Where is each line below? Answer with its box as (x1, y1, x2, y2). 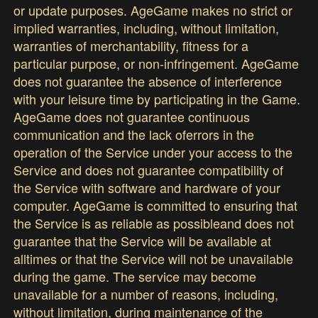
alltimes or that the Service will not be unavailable (13, 248, 294, 268)
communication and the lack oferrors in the (13, 124, 255, 143)
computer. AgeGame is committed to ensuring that (13, 195, 298, 214)
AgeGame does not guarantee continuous (13, 106, 251, 126)
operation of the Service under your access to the (13, 142, 293, 161)
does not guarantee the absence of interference (13, 71, 283, 90)
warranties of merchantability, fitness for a (13, 35, 249, 55)
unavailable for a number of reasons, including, (13, 284, 279, 303)
